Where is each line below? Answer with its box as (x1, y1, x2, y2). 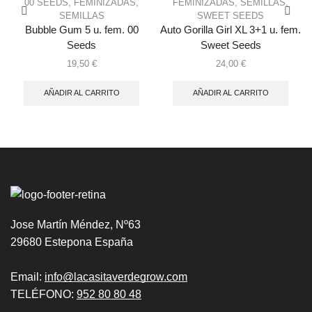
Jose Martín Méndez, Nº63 (10, 219, 141, 231)
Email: (10, 271, 45, 283)
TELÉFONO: (10, 288, 77, 301)
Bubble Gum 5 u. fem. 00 (24, 24, 139, 36)
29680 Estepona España (10, 236, 133, 249)
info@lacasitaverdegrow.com (45, 271, 187, 283)
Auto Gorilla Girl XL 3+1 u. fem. (160, 24, 301, 36)
